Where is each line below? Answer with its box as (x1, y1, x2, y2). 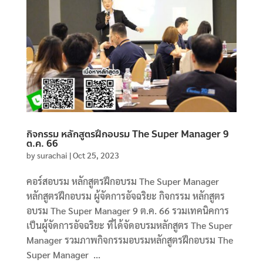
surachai (36, 149, 68, 160)
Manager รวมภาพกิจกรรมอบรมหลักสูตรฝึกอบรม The (26, 233, 233, 246)
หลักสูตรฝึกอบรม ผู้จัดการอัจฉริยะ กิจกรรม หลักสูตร (26, 189, 225, 202)
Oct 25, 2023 (72, 149, 119, 160)
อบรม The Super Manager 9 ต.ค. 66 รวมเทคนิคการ (26, 204, 229, 217)
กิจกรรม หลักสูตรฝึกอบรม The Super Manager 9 (26, 126, 229, 141)
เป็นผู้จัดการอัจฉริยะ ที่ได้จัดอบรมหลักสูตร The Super (26, 218, 232, 231)
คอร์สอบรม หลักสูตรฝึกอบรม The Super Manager (26, 174, 219, 187)
